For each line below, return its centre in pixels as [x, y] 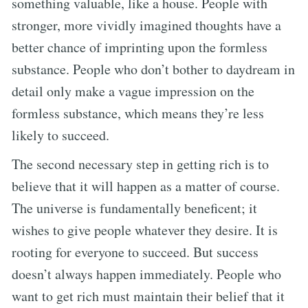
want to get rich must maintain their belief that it [148, 296]
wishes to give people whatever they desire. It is [145, 230]
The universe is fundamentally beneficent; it [134, 208]
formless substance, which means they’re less [138, 113]
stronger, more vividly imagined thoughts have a [146, 25]
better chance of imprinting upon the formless [140, 47]
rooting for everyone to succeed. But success [135, 252]
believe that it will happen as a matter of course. [146, 186]
